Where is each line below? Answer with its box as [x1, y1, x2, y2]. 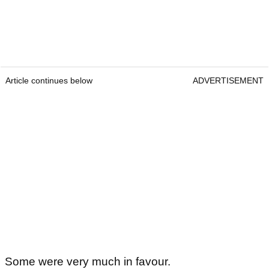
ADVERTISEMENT [193, 75, 264, 85]
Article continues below [5, 75, 92, 85]
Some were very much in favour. [5, 255, 174, 268]
